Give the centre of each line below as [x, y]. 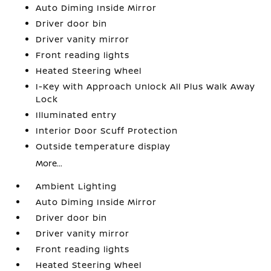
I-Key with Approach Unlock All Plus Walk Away [146, 86]
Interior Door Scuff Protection [107, 130]
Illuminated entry [77, 115]
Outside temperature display [103, 146]
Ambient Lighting [77, 186]
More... [49, 163]
